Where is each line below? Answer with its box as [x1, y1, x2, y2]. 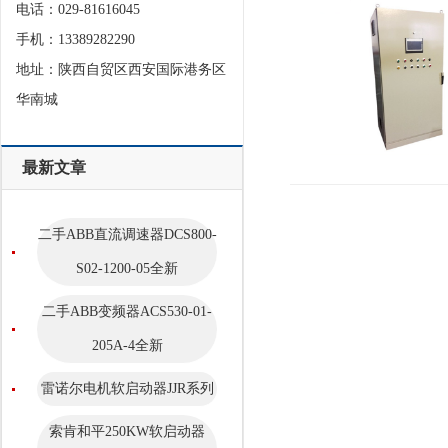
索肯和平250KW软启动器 [49, 423, 205, 439]
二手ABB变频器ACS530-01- [42, 303, 212, 319]
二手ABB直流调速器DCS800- [37, 226, 217, 242]
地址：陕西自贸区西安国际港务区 [16, 61, 226, 77]
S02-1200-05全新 [76, 260, 178, 276]
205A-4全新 [91, 337, 163, 353]
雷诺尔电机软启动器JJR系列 [40, 380, 214, 396]
